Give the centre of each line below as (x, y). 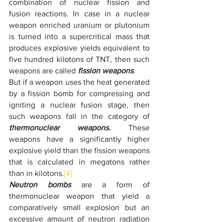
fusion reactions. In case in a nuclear (79, 14)
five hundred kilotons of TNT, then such (79, 59)
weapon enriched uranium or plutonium (79, 25)
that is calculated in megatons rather (79, 162)
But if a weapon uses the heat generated (79, 82)
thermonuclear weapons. (60, 128)
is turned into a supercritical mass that (79, 36)
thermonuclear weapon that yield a (79, 196)
